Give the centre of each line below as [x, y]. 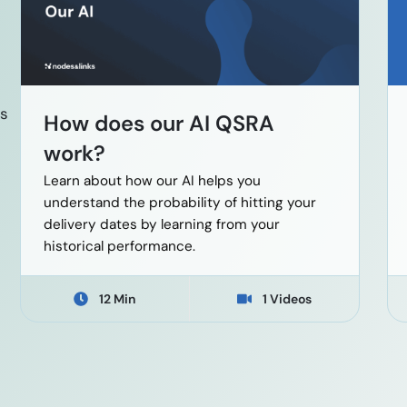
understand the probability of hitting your [179, 203]
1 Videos [287, 299]
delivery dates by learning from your [161, 225]
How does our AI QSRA [159, 124]
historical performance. [119, 247]
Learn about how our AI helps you [152, 181]
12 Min [118, 299]
